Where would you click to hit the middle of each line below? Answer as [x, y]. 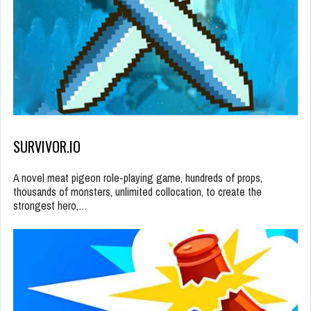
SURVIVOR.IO [47, 146]
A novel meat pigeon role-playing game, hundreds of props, [138, 177]
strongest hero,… [50, 205]
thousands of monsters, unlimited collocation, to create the [137, 191]
